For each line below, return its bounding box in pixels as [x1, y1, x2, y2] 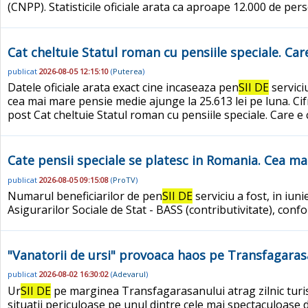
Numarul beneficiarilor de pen [8, 188, 162, 203]
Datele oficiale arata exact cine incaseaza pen [8, 80, 239, 96]
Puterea [113, 66, 142, 77]
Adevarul [113, 269, 146, 280]
